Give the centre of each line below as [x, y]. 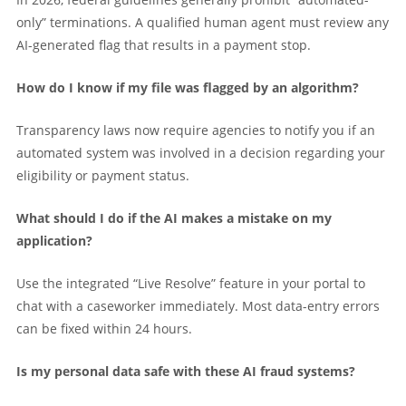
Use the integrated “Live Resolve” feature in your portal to [191, 283]
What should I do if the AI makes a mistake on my [174, 217]
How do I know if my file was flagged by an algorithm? [188, 87]
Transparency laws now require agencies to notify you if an [196, 130]
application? [54, 240]
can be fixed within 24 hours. [104, 328]
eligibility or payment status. [103, 175]
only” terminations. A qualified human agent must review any [203, 22]
